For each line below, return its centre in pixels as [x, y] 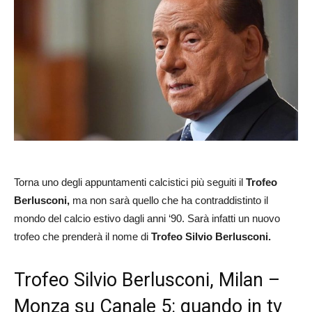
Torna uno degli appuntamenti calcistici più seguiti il [130, 182]
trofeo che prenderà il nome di [81, 237]
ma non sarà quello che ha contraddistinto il [169, 201]
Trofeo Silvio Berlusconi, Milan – [147, 280]
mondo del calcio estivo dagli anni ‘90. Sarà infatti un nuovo [147, 219]
